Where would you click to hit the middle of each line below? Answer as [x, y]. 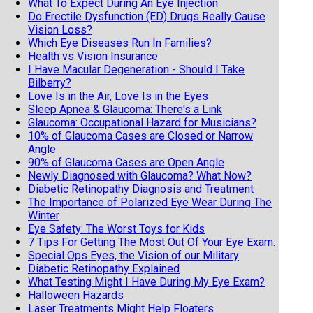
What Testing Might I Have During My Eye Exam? [146, 282]
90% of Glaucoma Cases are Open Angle [126, 162]
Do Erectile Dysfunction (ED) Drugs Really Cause [147, 16]
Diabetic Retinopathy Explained [104, 268]
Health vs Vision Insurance [93, 56]
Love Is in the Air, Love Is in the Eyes [118, 96]
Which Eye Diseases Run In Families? [120, 43]
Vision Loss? [60, 29]
